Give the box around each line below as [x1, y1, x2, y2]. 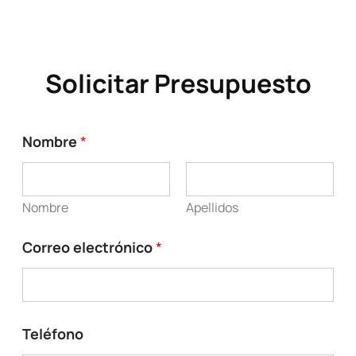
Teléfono [22, 324, 84, 344]
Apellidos [186, 199, 238, 217]
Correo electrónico [22, 238, 157, 257]
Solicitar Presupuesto [44, 65, 311, 101]
